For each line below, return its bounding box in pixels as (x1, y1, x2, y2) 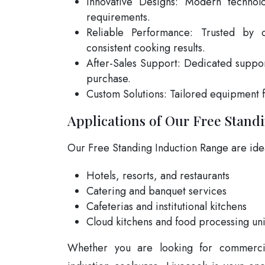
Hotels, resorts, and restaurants (86, 167, 230, 183)
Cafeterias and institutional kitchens (86, 198, 247, 214)
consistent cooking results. (86, 40, 205, 56)
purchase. (86, 70, 131, 86)
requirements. (86, 9, 150, 25)
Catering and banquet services (86, 183, 227, 199)
